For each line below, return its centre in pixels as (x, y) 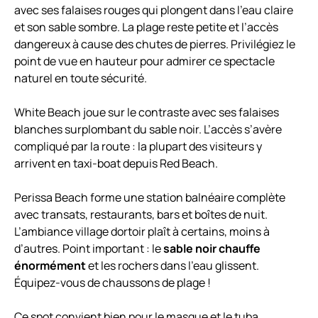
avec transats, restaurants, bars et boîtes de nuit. (141, 215)
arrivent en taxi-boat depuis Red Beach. (116, 164)
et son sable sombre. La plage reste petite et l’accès (146, 27)
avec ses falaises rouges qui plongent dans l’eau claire (154, 10)
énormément (50, 266)
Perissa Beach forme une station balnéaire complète (150, 198)
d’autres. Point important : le (89, 249)
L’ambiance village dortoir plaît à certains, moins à (142, 232)
